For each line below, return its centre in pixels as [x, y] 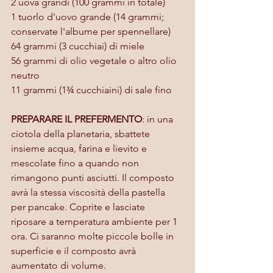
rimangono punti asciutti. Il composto [94, 177]
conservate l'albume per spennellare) [91, 31]
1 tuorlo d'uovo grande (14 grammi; [89, 16]
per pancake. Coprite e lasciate [79, 207]
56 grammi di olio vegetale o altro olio [95, 60]
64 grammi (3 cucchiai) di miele [78, 46]
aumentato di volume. [58, 265]
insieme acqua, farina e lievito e [80, 148]
